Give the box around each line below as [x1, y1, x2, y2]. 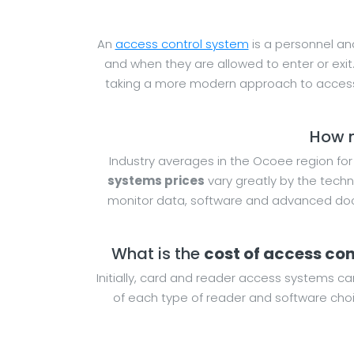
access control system [115, 36, 249, 53]
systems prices [107, 172, 205, 190]
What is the [111, 243, 204, 265]
